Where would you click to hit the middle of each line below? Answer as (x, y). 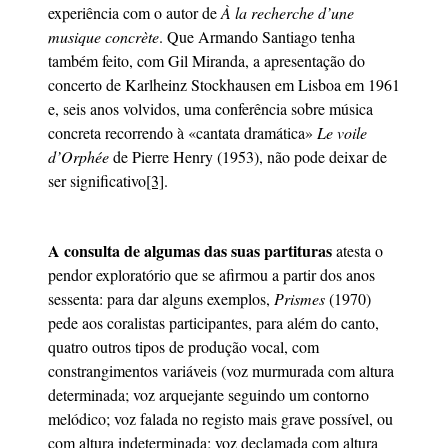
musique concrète (103, 36)
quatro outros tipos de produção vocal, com (183, 346)
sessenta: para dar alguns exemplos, (161, 298)
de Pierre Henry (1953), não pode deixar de (250, 156)
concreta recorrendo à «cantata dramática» (182, 132)
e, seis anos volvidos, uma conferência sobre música (210, 108)
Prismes (299, 298)
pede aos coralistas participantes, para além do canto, (213, 322)
